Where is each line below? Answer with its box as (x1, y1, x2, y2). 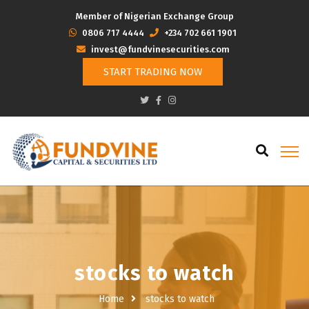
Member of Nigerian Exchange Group (75, 11, 234, 21)
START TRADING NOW (103, 66, 202, 78)
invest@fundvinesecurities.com (90, 44, 230, 54)
